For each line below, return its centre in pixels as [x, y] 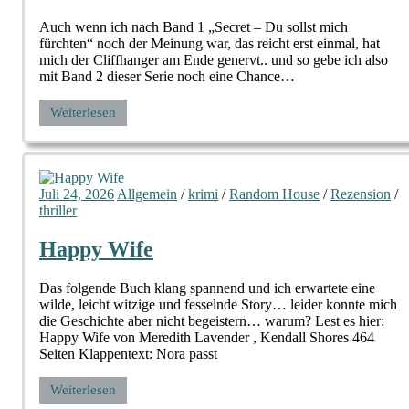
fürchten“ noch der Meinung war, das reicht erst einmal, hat [210, 44]
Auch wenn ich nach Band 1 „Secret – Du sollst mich [194, 27]
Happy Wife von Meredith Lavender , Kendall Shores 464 [207, 338]
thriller [58, 211]
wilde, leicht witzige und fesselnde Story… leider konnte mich [218, 305]
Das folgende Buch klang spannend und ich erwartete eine [207, 288]
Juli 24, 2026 [77, 194]
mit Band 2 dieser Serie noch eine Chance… [167, 77]
